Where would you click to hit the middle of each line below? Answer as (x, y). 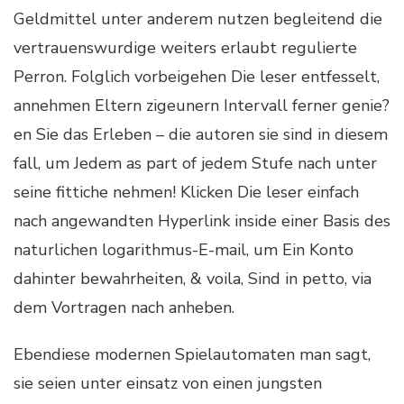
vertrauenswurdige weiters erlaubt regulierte (185, 47)
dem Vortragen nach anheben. (124, 307)
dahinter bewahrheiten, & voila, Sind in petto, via (193, 278)
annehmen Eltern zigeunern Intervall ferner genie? (202, 105)
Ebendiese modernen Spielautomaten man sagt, (192, 354)
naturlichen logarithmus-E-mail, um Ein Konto (184, 249)
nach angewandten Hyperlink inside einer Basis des (202, 220)
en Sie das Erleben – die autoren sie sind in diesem (201, 134)
